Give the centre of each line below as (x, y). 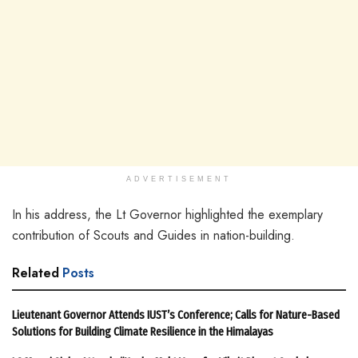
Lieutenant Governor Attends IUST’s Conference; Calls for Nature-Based (176, 314)
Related (36, 272)
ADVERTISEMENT (179, 179)
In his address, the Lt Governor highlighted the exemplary (167, 214)
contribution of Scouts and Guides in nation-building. (153, 235)
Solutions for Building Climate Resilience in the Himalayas (143, 331)
